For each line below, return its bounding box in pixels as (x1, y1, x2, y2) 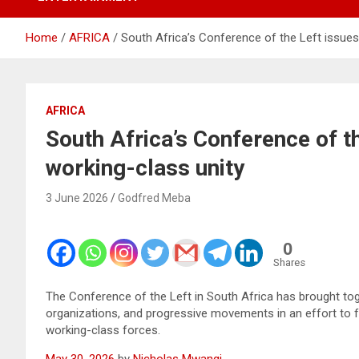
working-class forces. (46, 322, 160, 337)
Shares (273, 256, 305, 268)
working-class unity (46, 154, 244, 181)
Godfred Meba (118, 191, 191, 204)
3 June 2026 (46, 191, 108, 204)
